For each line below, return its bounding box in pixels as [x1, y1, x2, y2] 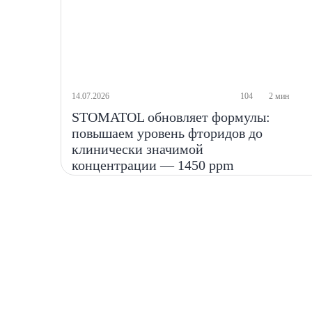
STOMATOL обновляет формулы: [72, 109, 271, 125]
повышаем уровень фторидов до [72, 125, 263, 141]
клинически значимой [72, 141, 204, 157]
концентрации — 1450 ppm [72, 157, 235, 173]
